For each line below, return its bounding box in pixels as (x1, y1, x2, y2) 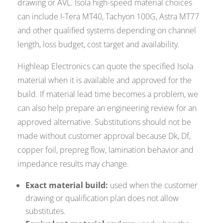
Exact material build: (25, 180, 109, 191)
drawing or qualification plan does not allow (25, 193, 179, 204)
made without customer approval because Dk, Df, (17, 130, 191, 142)
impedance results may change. (17, 158, 129, 170)
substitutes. (25, 206, 66, 217)
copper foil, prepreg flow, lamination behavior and (17, 144, 194, 156)
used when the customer (108, 180, 198, 191)
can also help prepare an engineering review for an (17, 103, 197, 114)
